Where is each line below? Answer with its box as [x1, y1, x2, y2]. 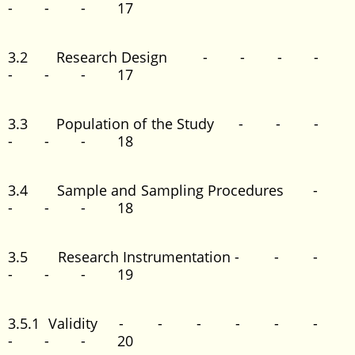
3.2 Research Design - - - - [8, 48, 347, 67]
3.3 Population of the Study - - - [8, 114, 347, 133]
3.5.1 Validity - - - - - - [8, 314, 347, 333]
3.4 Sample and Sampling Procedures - [8, 181, 347, 200]
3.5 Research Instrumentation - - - [8, 247, 347, 266]
